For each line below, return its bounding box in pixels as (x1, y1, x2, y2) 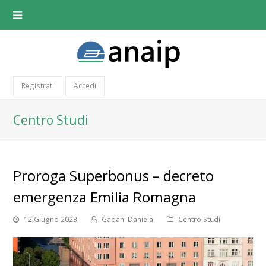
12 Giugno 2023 (24, 214, 78, 224)
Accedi (74, 81, 97, 91)
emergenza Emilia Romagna (13, 186, 197, 207)
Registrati (21, 81, 55, 91)
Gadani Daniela (102, 214, 154, 224)
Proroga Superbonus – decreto (13, 165, 214, 185)
